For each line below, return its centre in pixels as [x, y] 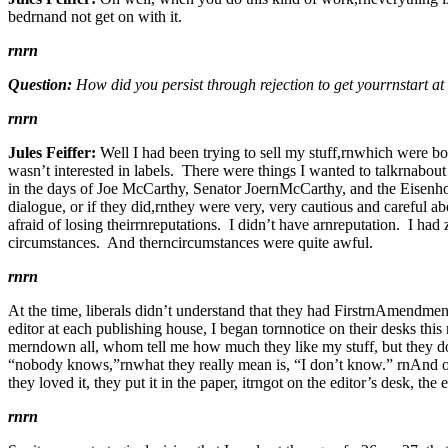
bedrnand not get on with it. [97, 16]
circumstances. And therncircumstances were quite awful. [192, 242]
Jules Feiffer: [52, 152]
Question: [40, 84]
